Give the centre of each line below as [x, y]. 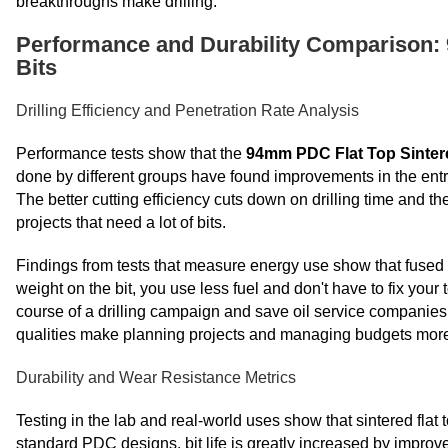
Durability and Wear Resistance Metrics [156, 377]
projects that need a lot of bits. [121, 222]
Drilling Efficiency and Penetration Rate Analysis [187, 110]
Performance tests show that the [131, 153]
